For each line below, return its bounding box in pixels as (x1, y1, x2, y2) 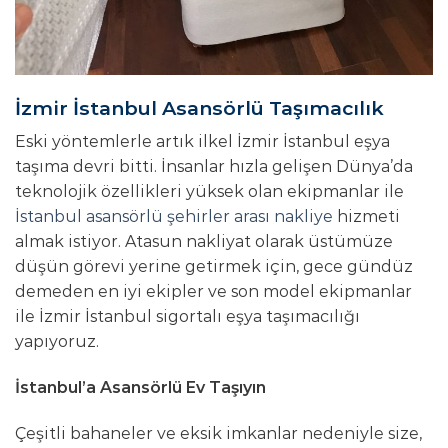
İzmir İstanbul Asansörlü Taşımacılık (15, 95, 384, 120)
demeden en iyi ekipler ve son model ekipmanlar (15, 282, 412, 302)
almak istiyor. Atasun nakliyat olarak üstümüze (15, 232, 393, 252)
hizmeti (333, 207, 400, 227)
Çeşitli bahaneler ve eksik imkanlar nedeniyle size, (15, 423, 422, 443)
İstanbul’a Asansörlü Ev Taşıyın (15, 377, 266, 397)
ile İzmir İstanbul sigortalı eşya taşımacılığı (15, 307, 360, 327)
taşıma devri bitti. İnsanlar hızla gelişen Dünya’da (15, 157, 413, 177)
